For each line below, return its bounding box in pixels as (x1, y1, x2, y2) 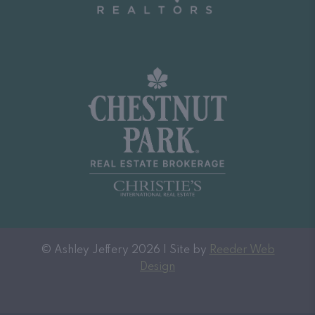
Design (140, 261, 175, 273)
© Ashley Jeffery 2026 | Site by (40, 244, 210, 256)
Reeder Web (209, 244, 275, 256)
